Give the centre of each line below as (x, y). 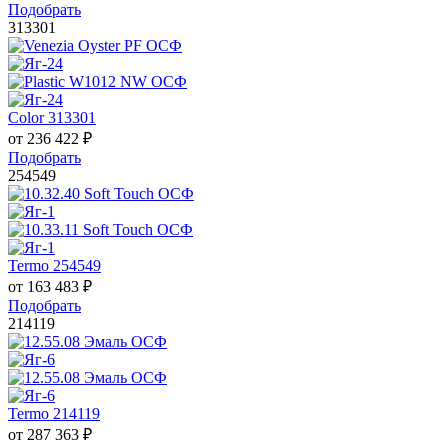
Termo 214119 (54, 414)
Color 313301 (52, 118)
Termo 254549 (54, 266)
